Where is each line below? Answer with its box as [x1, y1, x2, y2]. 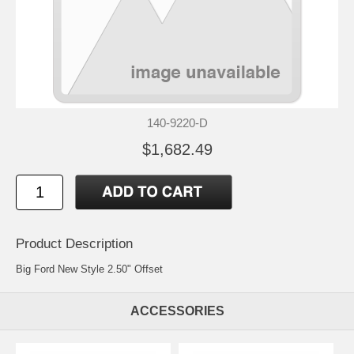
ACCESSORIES [130, 303, 224, 318]
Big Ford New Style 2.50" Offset [16, 262, 163, 275]
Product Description [16, 235, 133, 251]
